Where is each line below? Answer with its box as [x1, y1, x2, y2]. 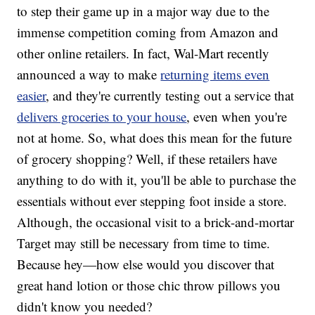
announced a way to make [17, 65, 161, 84]
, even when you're [186, 108, 288, 126]
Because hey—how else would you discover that [17, 255, 275, 274]
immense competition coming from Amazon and [17, 23, 279, 41]
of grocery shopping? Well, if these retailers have [17, 150, 278, 168]
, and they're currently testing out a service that [46, 86, 295, 105]
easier [17, 86, 46, 105]
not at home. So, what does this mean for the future [17, 129, 292, 147]
